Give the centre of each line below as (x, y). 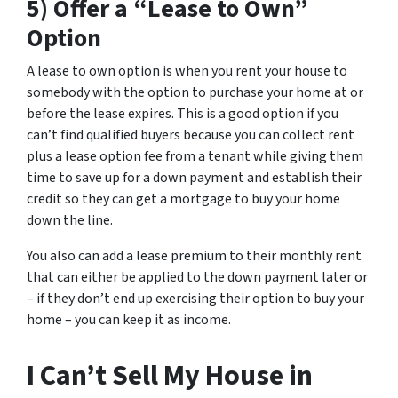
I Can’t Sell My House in (170, 376)
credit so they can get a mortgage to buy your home (183, 199)
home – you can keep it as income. (129, 320)
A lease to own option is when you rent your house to (187, 71)
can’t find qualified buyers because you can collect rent (191, 135)
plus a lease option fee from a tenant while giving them (195, 156)
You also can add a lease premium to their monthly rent (194, 256)
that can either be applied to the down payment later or (197, 277)
